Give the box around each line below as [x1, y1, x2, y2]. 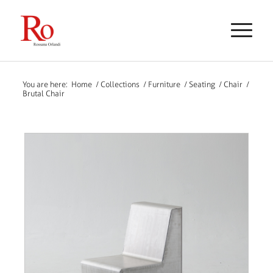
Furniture [147, 80, 180, 89]
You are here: [22, 80, 68, 89]
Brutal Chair [22, 89, 65, 98]
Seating [188, 80, 215, 89]
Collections [100, 80, 140, 89]
